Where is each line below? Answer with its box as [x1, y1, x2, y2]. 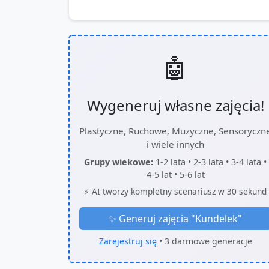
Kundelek [195, 212, 238, 225]
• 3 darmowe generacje [156, 235, 252, 247]
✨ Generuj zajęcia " [109, 212, 195, 225]
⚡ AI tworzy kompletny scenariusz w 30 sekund [84, 186, 267, 197]
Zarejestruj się [98, 235, 157, 247]
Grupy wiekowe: [84, 156, 153, 168]
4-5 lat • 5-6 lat [146, 169, 205, 180]
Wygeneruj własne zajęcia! [86, 95, 264, 115]
